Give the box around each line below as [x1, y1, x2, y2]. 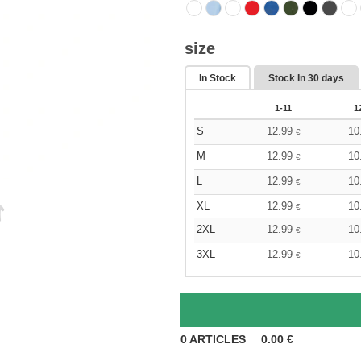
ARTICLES [187, 333, 249, 346]
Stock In [268, 73, 308, 84]
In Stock [199, 73, 236, 84]
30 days [308, 73, 344, 84]
